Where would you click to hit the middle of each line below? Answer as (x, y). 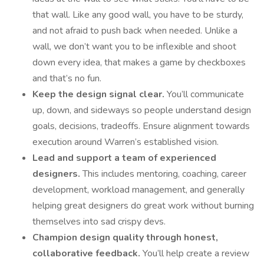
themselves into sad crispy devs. (99, 222)
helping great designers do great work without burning (143, 206)
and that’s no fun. (67, 78)
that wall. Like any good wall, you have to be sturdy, (138, 15)
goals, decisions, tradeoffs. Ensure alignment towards (141, 126)
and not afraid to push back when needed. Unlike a (135, 31)
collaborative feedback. (88, 253)
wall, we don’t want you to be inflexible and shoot (134, 47)
